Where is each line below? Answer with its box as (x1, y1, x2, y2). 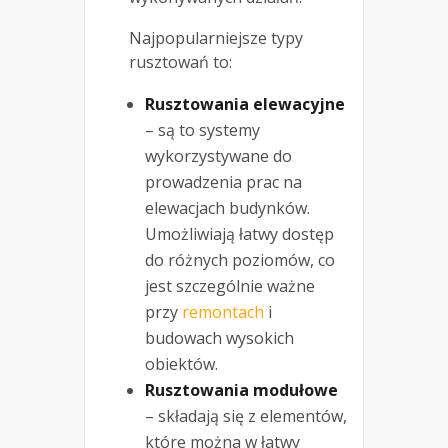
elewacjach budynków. (145, 197, 310, 220)
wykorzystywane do (145, 145, 292, 168)
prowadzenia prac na (145, 171, 302, 194)
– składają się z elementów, (145, 405, 347, 428)
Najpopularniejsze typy (129, 27, 303, 50)
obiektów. (145, 353, 218, 376)
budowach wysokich (145, 327, 294, 350)
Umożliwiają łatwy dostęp (145, 223, 334, 246)
